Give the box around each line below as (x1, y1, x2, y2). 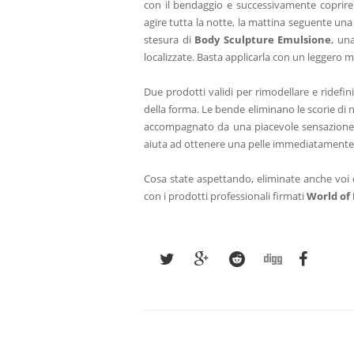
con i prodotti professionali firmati (144, 189, 307, 204)
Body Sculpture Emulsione (194, 32, 332, 47)
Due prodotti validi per (144, 85, 256, 100)
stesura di (144, 32, 195, 47)
